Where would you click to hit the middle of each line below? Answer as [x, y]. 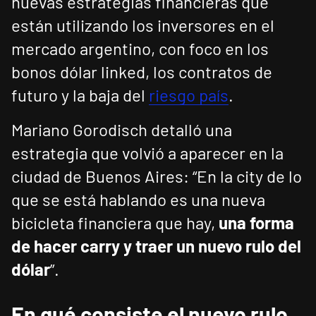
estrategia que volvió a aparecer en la [147, 153]
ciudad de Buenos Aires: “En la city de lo [157, 176]
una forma [256, 223]
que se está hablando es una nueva [138, 200]
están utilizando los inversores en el [143, 25]
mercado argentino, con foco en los [140, 49]
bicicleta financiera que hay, [115, 223]
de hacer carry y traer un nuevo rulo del [156, 246]
